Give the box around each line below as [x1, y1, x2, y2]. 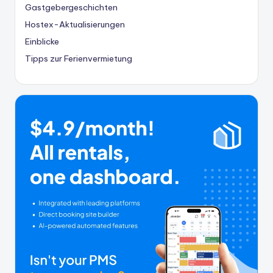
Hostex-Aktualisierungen [25, 19, 125, 30]
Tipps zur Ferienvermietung [25, 53, 132, 65]
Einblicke [25, 36, 59, 48]
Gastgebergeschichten [25, 2, 118, 13]
